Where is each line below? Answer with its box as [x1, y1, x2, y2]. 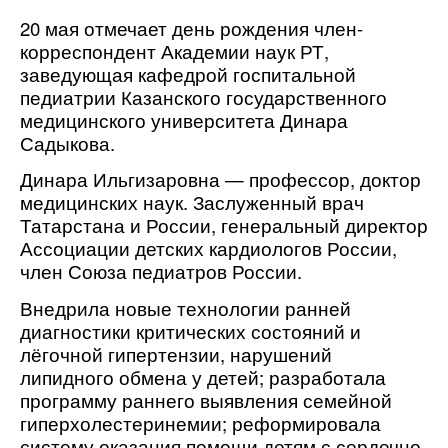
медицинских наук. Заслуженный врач [20, 189, 364, 216]
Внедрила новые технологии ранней [20, 294, 351, 321]
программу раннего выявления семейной [20, 386, 392, 413]
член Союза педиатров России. [20, 258, 302, 285]
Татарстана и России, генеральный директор [20, 212, 428, 239]
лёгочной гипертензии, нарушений [20, 340, 332, 367]
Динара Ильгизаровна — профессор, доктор [20, 166, 421, 193]
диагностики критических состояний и [20, 317, 361, 344]
